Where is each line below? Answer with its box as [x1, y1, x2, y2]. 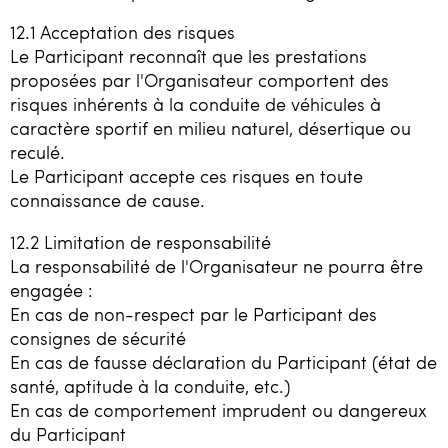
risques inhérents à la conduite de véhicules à [10, 92, 381, 117]
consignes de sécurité [10, 325, 186, 350]
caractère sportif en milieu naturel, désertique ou [10, 116, 411, 141]
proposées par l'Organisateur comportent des [10, 68, 389, 93]
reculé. [10, 140, 65, 165]
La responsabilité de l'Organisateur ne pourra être [10, 253, 423, 278]
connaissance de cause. [10, 188, 205, 213]
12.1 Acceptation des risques [10, 20, 235, 45]
